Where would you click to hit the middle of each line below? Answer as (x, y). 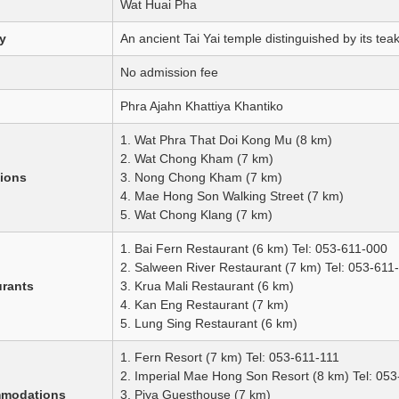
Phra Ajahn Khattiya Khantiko (201, 106)
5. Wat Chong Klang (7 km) (196, 215)
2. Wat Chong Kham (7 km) (196, 159)
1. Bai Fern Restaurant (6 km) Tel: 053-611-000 (253, 249)
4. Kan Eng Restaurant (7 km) (204, 305)
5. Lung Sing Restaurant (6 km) (208, 324)
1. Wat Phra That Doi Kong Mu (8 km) (226, 140)
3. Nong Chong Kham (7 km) (201, 178)
